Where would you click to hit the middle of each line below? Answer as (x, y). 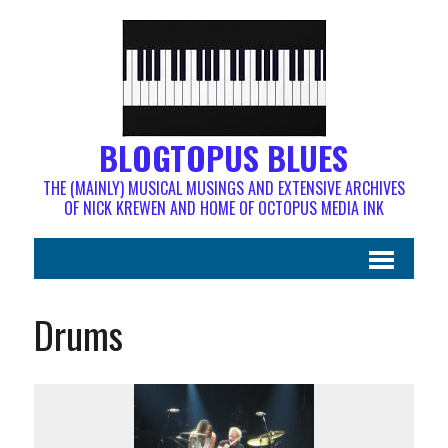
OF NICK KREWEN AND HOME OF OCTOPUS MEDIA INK (223, 208)
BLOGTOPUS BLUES (224, 157)
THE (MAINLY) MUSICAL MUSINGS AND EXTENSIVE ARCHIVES (223, 188)
